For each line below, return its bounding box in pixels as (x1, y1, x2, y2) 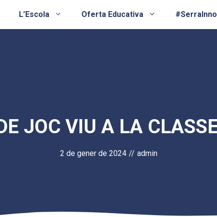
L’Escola (19, 10, 49, 19)
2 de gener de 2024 (60, 149, 126, 158)
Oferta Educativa (81, 10, 143, 19)
